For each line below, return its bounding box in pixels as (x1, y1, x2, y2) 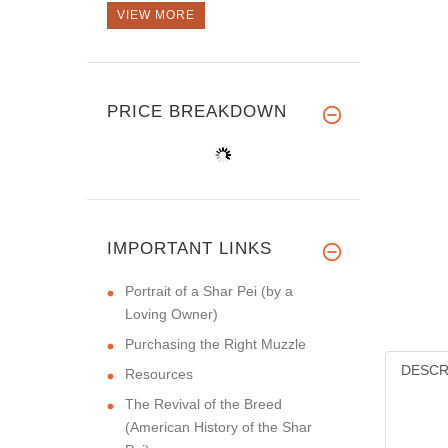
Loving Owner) (125, 305, 218, 322)
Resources (125, 365, 193, 382)
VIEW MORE (117, 7, 195, 22)
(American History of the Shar (125, 418, 312, 435)
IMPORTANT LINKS (107, 238, 272, 258)
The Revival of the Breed (125, 395, 282, 412)
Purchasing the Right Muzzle (125, 335, 306, 352)
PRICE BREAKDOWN (107, 101, 287, 121)
